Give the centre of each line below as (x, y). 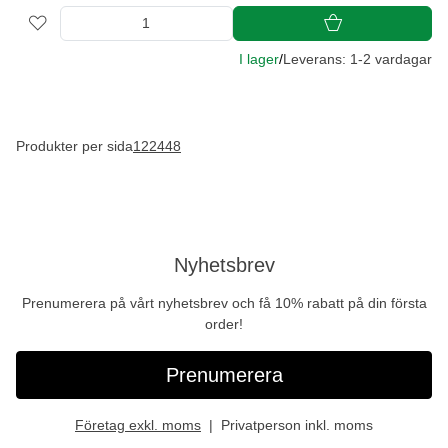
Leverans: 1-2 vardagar (357, 58)
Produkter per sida (74, 146)
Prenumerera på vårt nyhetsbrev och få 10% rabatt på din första (224, 303)
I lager (259, 58)
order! (224, 324)
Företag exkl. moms (138, 425)
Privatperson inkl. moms (297, 425)
